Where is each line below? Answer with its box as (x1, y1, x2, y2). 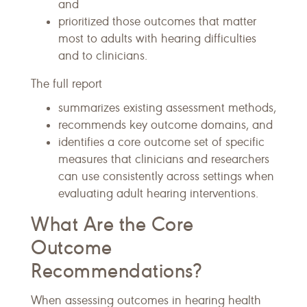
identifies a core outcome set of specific (58, 135, 265, 150)
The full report (31, 77, 102, 92)
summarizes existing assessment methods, (58, 101, 276, 116)
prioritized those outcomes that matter (58, 14, 256, 29)
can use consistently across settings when (58, 169, 274, 184)
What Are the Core (31, 212, 194, 237)
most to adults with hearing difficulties (58, 32, 256, 47)
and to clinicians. (58, 49, 147, 64)
